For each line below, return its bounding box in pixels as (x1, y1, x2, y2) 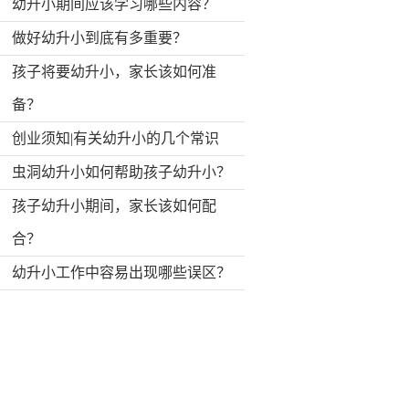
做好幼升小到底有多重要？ (12, 30, 187, 46)
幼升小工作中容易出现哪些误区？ (12, 265, 231, 280)
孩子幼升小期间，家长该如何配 (12, 198, 216, 214)
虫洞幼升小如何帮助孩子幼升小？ (12, 164, 231, 180)
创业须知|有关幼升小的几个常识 (12, 131, 219, 146)
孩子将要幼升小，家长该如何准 (12, 64, 216, 79)
